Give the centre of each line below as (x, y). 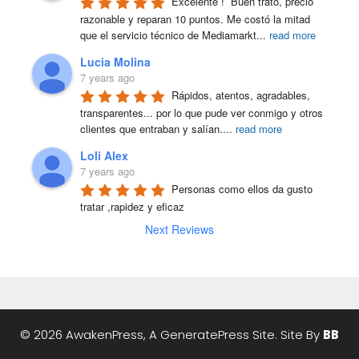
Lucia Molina (115, 62)
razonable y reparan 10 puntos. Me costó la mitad (195, 18)
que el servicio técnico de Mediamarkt (168, 34)
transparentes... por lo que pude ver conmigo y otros (202, 112)
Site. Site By (286, 335)
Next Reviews (179, 230)
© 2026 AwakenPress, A (90, 335)
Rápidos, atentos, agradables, (241, 95)
